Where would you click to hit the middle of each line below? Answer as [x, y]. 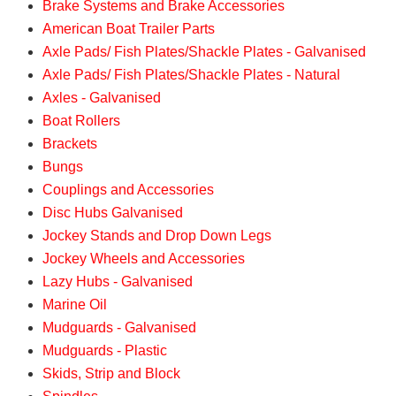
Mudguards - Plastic [105, 351]
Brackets [70, 144]
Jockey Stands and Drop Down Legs [157, 236]
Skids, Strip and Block [111, 374]
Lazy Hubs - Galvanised [118, 282]
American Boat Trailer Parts [129, 29]
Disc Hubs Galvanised [113, 213]
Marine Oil [75, 305]
